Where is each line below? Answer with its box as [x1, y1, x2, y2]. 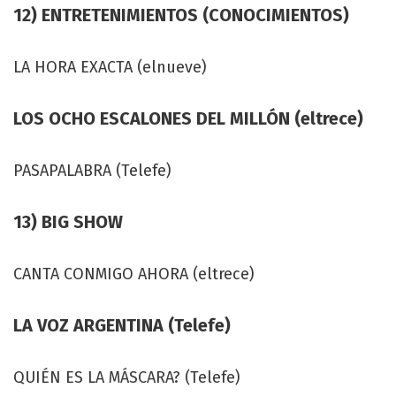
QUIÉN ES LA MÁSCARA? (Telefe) [13, 367, 240, 387]
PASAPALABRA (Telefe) [13, 160, 171, 180]
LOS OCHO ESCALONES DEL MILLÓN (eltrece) [13, 107, 363, 129]
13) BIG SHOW [13, 210, 123, 232]
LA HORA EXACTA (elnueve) [13, 57, 207, 77]
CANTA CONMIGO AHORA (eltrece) [13, 263, 255, 284]
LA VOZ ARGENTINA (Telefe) [13, 314, 231, 336]
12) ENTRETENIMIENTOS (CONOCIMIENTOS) [13, 4, 349, 26]
